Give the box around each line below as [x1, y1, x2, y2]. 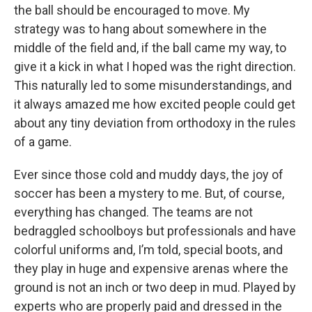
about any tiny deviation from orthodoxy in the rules [14, 116, 296, 131]
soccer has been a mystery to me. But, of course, [14, 186, 284, 201]
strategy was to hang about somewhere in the [14, 22, 267, 37]
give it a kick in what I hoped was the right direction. [14, 59, 296, 75]
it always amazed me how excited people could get [14, 97, 295, 112]
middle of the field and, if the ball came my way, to [14, 40, 286, 56]
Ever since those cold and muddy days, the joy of [14, 167, 283, 182]
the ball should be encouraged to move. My [14, 3, 250, 18]
